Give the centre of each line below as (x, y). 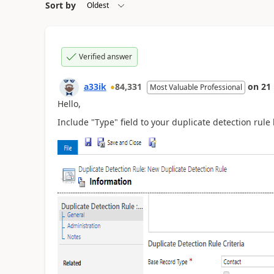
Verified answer (105, 56)
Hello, (69, 103)
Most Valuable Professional (196, 87)
